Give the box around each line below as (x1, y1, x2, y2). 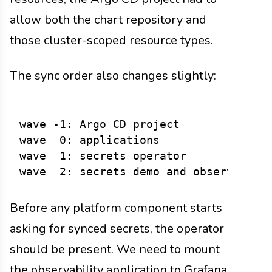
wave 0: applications (19, 134, 160, 146)
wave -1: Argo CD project (19, 118, 180, 131)
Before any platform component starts (10, 199, 222, 216)
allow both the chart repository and (10, 11, 206, 28)
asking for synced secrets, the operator (10, 220, 224, 237)
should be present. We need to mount (10, 240, 220, 257)
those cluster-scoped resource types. (10, 32, 213, 49)
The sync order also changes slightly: (10, 67, 216, 84)
